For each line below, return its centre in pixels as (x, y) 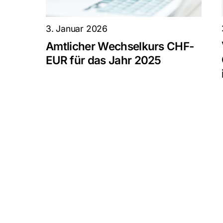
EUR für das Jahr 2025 (103, 60)
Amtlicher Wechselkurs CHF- (120, 46)
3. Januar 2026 (76, 28)
